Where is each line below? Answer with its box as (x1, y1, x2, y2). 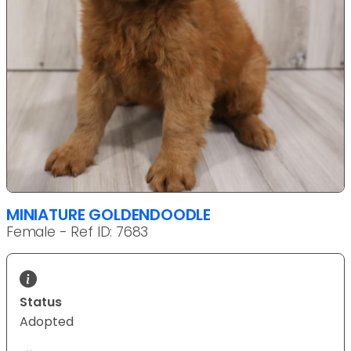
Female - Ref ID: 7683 (6, 222, 149, 241)
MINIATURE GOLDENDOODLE (6, 203, 212, 226)
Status (20, 292, 62, 311)
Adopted (20, 312, 74, 331)
